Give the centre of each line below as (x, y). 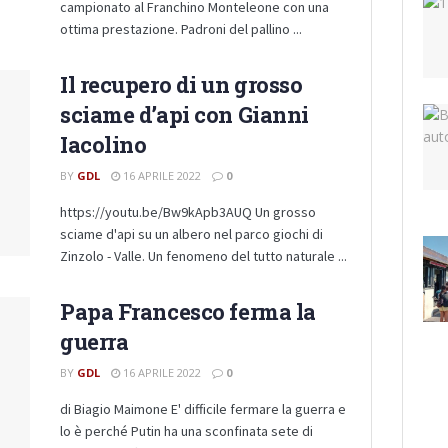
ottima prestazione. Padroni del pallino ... (181, 29)
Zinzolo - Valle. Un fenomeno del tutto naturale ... (203, 256)
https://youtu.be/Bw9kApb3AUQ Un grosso (188, 212)
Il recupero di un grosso (181, 84)
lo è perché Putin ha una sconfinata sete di (186, 431)
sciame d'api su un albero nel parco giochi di (191, 234)
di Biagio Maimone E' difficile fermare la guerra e (203, 409)
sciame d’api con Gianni (184, 114)
